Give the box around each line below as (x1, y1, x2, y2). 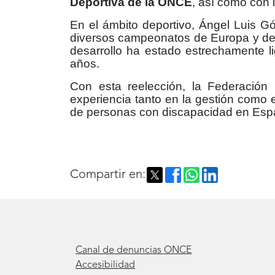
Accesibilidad (76, 260, 136, 271)
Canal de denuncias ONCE (76, 246, 192, 256)
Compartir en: (70, 169, 145, 182)
